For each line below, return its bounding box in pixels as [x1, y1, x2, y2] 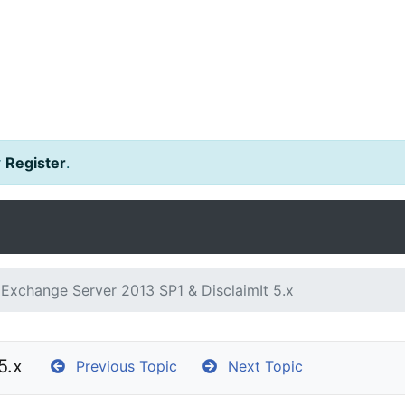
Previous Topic [67, 357, 177, 375]
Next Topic [219, 357, 303, 375]
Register [5, 154, 66, 172]
